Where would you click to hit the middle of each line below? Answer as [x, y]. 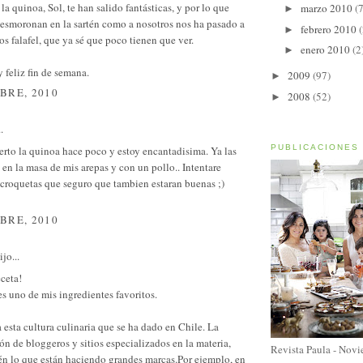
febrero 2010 [329, 29]
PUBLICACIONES [315, 147]
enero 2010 [326, 50]
